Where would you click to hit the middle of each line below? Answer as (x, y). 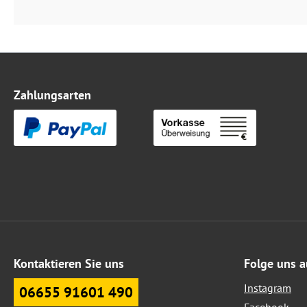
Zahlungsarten (52, 95)
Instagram (268, 288)
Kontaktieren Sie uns (69, 264)
